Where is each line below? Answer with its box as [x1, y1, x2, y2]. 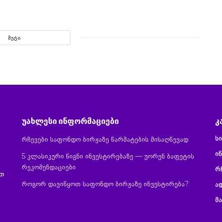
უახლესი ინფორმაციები [22, 115, 119, 126]
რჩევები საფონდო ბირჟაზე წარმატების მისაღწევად [22, 134, 188, 144]
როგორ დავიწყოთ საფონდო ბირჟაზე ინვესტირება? [22, 179, 189, 188]
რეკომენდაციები [22, 162, 76, 171]
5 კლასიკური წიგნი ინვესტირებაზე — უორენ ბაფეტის [22, 151, 194, 161]
